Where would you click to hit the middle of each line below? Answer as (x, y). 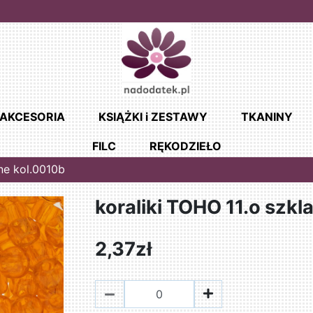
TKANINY (267, 117)
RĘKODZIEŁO (185, 146)
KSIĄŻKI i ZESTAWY (153, 117)
